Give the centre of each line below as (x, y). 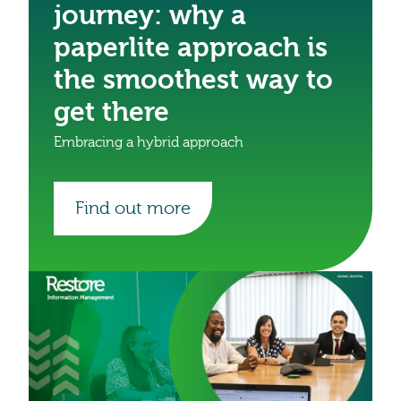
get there (111, 113)
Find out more (133, 209)
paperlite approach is (191, 48)
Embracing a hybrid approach (149, 143)
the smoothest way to (193, 81)
